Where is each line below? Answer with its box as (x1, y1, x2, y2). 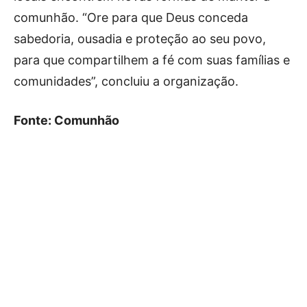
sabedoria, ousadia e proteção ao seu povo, (14, 32, 266, 47)
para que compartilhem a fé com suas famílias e (14, 53, 290, 68)
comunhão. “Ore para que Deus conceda (14, 10, 248, 25)
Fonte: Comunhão (14, 113, 119, 128)
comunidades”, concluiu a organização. (14, 74, 238, 89)
